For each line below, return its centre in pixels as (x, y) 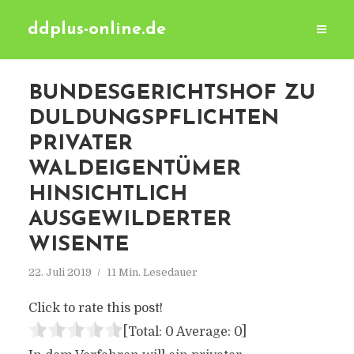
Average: (203, 332)
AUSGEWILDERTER (130, 220)
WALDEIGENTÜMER (134, 169)
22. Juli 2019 (60, 272)
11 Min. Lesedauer (152, 272)
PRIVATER (80, 144)
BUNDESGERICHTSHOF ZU (171, 94)
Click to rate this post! (95, 308)
